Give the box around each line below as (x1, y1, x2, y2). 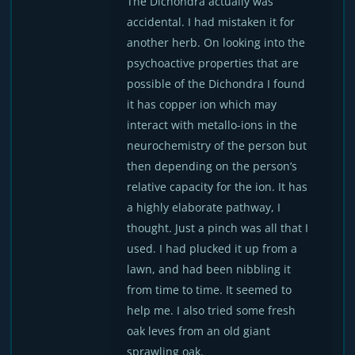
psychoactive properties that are (127, 55, 300, 71)
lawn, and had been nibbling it (127, 261, 292, 277)
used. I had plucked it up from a (127, 241, 298, 256)
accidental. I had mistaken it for (127, 14, 296, 29)
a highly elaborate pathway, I (127, 200, 281, 215)
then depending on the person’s (127, 158, 298, 174)
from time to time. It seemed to (127, 282, 292, 297)
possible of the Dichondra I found (127, 76, 306, 91)
